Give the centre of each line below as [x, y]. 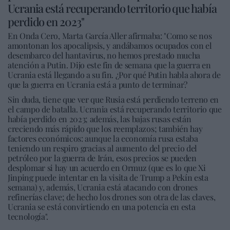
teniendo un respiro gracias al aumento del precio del [103, 148]
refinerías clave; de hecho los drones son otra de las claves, [112, 197]
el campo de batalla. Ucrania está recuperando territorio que [115, 109]
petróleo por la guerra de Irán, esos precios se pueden [102, 158]
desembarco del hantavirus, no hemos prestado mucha [104, 55]
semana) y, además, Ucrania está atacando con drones [103, 187]
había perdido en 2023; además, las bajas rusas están [100, 119]
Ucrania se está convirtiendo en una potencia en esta [102, 207]
